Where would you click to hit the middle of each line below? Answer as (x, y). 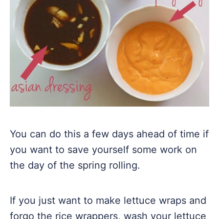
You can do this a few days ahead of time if (109, 134)
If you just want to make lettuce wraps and (108, 200)
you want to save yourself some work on (103, 150)
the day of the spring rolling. (75, 165)
